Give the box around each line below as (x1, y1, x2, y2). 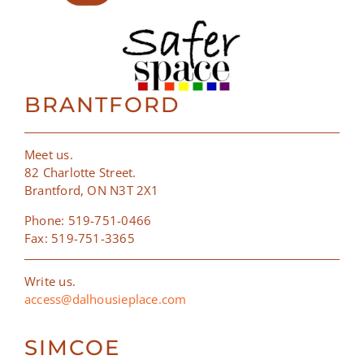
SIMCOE (24, 335, 120, 362)
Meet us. (24, 146, 73, 163)
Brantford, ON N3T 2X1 (24, 182, 159, 199)
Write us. (24, 273, 76, 290)
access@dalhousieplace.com (24, 291, 187, 308)
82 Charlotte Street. (24, 164, 136, 181)
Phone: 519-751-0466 (24, 212, 152, 229)
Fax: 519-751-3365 (24, 230, 135, 247)
